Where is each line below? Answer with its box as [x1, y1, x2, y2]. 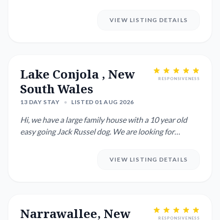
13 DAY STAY [20, 98, 60, 106]
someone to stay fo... [20, 138, 88, 148]
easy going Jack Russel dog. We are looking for [20, 127, 174, 136]
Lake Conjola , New [20, 66, 135, 82]
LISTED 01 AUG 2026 [71, 98, 135, 106]
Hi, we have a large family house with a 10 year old [20, 115, 187, 124]
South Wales [20, 81, 93, 97]
